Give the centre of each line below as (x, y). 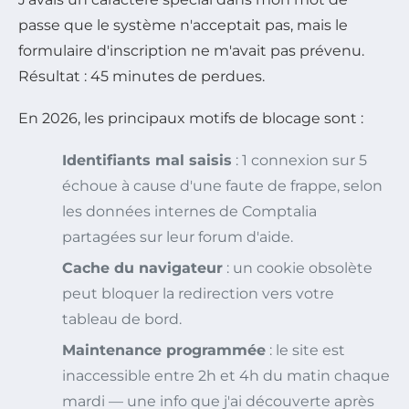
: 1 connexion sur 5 (299, 160)
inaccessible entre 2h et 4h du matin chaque (226, 375)
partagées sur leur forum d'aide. (178, 236)
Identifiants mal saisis (147, 160)
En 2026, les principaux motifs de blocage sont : (191, 118)
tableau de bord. (122, 319)
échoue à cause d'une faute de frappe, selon (222, 185)
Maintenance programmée (164, 350)
